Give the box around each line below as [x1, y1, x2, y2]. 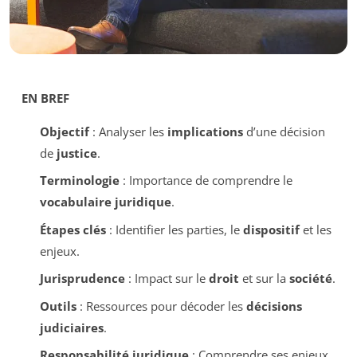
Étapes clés [39, 221, 106, 237]
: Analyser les [88, 123, 167, 139]
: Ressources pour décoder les [76, 297, 246, 314]
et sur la [238, 270, 289, 287]
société [288, 270, 332, 287]
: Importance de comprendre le [119, 172, 292, 189]
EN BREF [22, 89, 69, 106]
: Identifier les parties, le [105, 221, 243, 237]
